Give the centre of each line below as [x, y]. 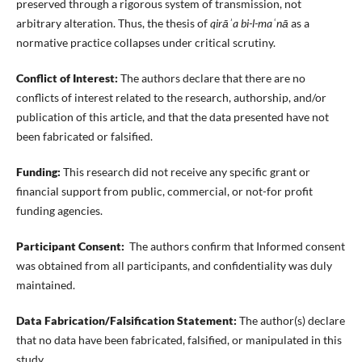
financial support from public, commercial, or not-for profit [164, 192]
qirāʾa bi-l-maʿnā [249, 23]
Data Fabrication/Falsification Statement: [127, 321]
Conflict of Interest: [67, 78]
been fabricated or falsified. [84, 137]
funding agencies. [59, 211]
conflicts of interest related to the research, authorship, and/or [171, 98]
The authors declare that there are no [211, 78]
